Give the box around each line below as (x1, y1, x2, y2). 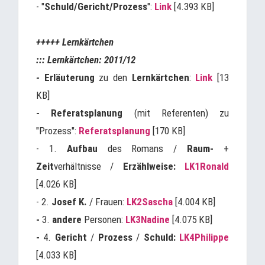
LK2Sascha (127, 196, 173, 208)
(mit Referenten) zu (122, 107, 229, 119)
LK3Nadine (125, 214, 170, 225)
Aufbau (66, 143, 98, 154)
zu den (99, 72, 128, 83)
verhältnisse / (54, 160, 123, 172)
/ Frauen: (87, 196, 127, 208)
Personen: (82, 214, 125, 225)
